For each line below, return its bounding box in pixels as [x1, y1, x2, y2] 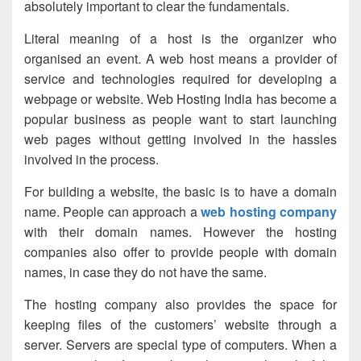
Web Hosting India [146, 89, 253, 109]
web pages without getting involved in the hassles [24, 130, 337, 149]
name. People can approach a [24, 202, 201, 222]
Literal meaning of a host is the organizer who [24, 29, 337, 48]
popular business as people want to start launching [24, 110, 337, 129]
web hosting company [201, 202, 338, 222]
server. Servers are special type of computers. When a [24, 335, 337, 355]
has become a [252, 89, 337, 109]
